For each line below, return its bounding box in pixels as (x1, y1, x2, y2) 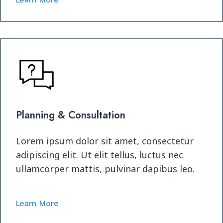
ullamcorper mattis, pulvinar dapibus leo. (16, 163, 195, 175)
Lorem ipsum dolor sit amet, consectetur (16, 135, 194, 147)
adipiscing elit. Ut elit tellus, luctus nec (16, 149, 183, 161)
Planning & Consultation (16, 108, 125, 122)
